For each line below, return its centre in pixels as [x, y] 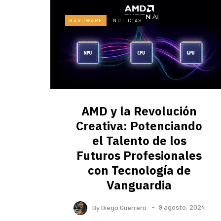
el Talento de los [139, 141]
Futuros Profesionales [139, 156]
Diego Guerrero [124, 207]
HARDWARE [86, 20]
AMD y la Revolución [139, 111]
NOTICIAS [128, 20]
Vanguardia [139, 185]
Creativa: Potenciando [139, 126]
